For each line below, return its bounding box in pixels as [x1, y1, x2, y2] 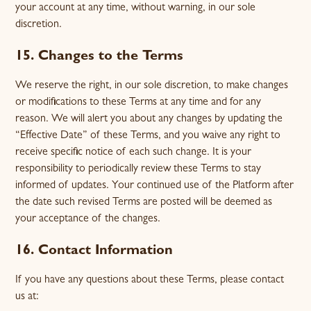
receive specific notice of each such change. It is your [15, 147, 252, 158]
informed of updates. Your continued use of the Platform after [15, 180, 294, 192]
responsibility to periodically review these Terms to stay [15, 164, 262, 175]
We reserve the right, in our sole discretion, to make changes [15, 81, 289, 92]
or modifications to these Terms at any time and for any [15, 97, 262, 108]
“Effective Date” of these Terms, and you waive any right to [15, 131, 281, 142]
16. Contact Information [15, 244, 174, 258]
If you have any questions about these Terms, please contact [15, 275, 285, 286]
